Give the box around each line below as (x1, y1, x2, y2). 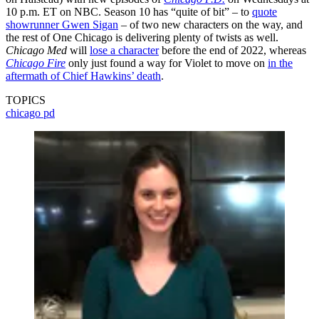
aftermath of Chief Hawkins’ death (6, 70, 161, 83)
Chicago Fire (6, 57, 66, 70)
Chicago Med (6, 44, 67, 57)
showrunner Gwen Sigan (6, 19, 118, 31)
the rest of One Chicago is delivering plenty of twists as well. (6, 31, 278, 44)
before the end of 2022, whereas (159, 44, 306, 57)
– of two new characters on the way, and (118, 19, 303, 31)
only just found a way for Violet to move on (66, 57, 268, 70)
